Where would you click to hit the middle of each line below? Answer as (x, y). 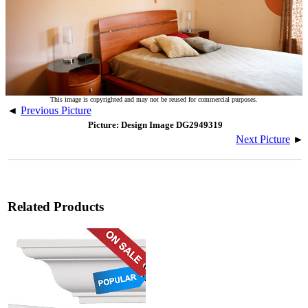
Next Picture (263, 139)
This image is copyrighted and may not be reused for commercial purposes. (154, 99)
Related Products (56, 206)
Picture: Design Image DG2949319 (155, 124)
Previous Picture (56, 110)
